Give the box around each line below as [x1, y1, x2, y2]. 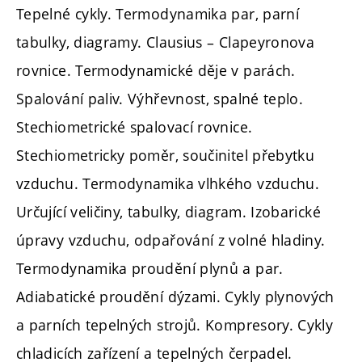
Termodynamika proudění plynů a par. [16, 258, 284, 278]
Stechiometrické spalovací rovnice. [16, 116, 253, 137]
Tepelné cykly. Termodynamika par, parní [16, 3, 300, 23]
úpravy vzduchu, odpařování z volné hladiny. [16, 229, 326, 250]
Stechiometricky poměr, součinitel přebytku [16, 145, 315, 165]
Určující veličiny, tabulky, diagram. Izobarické [16, 201, 321, 221]
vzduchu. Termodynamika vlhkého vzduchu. [16, 173, 320, 193]
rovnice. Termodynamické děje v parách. [16, 60, 296, 80]
